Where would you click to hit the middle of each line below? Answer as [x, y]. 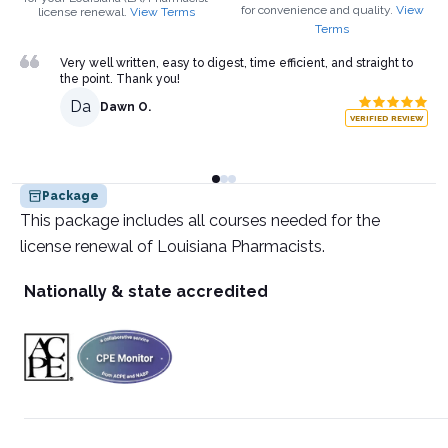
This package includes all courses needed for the [200, 220]
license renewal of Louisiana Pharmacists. [172, 246]
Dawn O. [125, 107]
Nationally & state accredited [146, 291]
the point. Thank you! [120, 79]
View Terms [162, 12]
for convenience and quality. [316, 10]
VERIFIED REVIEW [386, 118]
